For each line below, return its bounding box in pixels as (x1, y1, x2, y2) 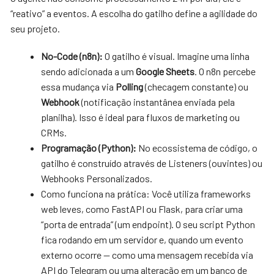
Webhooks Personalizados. (41, 172, 153, 184)
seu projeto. (10, 22, 61, 34)
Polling (116, 80, 144, 92)
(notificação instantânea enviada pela (80, 95, 235, 108)
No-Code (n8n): (41, 50, 103, 62)
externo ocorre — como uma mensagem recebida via (41, 248, 254, 261)
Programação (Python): (41, 141, 139, 154)
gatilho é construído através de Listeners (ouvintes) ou (41, 157, 263, 169)
